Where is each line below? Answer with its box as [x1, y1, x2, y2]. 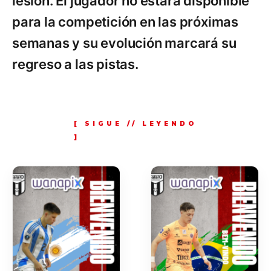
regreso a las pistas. [12, 56, 139, 72]
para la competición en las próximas [12, 14, 238, 30]
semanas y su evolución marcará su [12, 35, 237, 51]
